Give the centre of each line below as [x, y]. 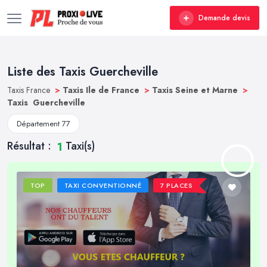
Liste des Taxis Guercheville [83, 72]
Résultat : [31, 146]
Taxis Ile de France [102, 90]
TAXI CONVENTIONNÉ [103, 186]
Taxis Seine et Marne [196, 90]
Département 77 [44, 124]
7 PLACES [177, 186]
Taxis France [30, 90]
